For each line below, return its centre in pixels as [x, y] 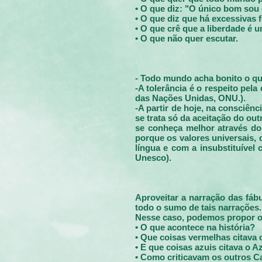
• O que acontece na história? [195, 227]
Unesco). [153, 158]
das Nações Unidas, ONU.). [190, 98]
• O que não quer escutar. [187, 38]
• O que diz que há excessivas [197, 18]
